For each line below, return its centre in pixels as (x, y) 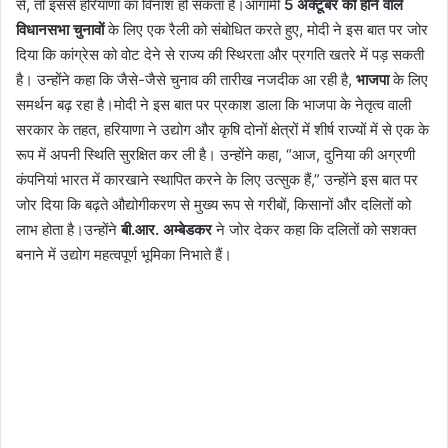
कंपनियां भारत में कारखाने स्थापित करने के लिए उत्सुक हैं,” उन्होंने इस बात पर (217, 180)
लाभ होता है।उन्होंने (68, 230)
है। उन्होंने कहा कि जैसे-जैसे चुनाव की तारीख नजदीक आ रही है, (186, 80)
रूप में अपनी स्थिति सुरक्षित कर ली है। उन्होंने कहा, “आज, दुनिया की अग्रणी (215, 155)
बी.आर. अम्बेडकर (166, 230)
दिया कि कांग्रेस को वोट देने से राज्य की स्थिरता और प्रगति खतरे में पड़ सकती (220, 55)
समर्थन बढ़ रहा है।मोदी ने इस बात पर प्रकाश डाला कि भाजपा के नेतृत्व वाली (213, 105)
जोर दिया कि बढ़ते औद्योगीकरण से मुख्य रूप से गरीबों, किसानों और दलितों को (213, 205)
